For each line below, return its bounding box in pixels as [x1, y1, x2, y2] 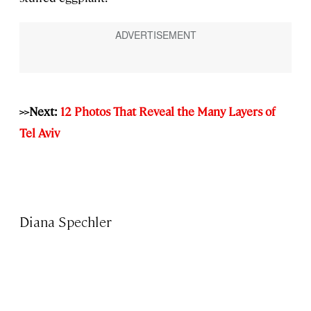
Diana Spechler [19, 211, 112, 230]
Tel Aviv [19, 124, 60, 140]
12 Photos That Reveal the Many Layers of [60, 103, 276, 119]
